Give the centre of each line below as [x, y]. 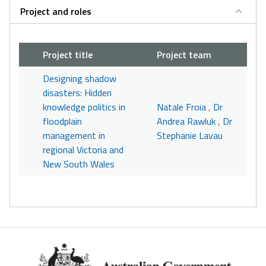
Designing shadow [80, 78]
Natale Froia [181, 107]
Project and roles [56, 11]
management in [74, 135]
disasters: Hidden [77, 93]
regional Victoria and [83, 150]
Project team [184, 55]
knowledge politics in [84, 107]
